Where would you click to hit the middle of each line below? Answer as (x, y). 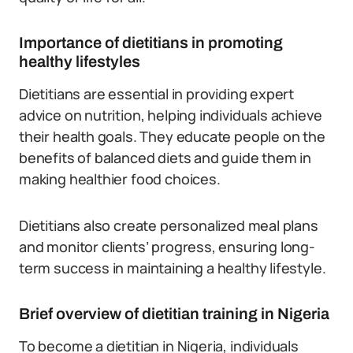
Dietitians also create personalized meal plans (169, 225)
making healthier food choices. (120, 179)
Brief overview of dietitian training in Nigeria (174, 314)
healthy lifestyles (80, 61)
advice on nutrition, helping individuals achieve (171, 115)
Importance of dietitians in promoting (151, 43)
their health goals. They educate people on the (172, 136)
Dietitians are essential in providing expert (157, 94)
